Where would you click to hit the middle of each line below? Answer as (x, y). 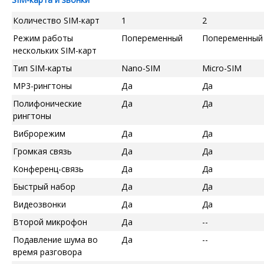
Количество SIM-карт (56, 20)
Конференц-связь (48, 169)
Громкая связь (42, 151)
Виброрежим (39, 133)
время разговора (47, 252)
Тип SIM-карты (42, 68)
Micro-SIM (222, 68)
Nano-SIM (141, 68)
